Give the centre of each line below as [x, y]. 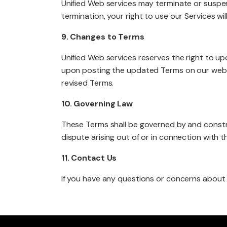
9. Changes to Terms [103, 37]
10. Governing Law [97, 104]
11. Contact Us [89, 158]
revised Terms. [87, 83]
